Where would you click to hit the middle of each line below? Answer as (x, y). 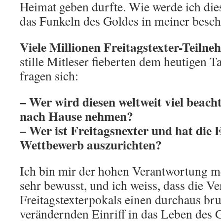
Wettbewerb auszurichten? (91, 145)
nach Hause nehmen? (76, 116)
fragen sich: (49, 75)
